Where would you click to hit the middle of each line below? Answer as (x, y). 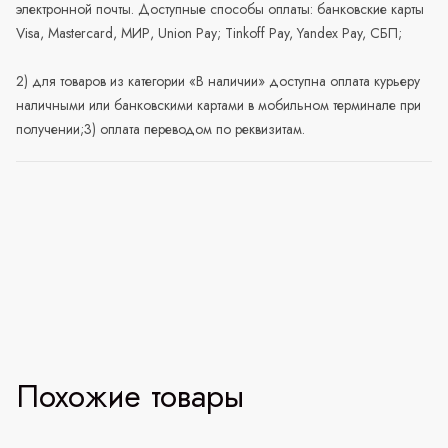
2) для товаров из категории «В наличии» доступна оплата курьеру (218, 81)
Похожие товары (130, 396)
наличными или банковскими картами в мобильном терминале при (218, 105)
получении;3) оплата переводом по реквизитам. (160, 129)
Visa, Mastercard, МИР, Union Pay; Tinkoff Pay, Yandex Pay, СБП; (209, 33)
